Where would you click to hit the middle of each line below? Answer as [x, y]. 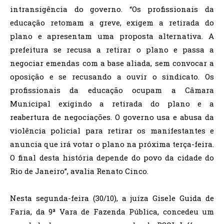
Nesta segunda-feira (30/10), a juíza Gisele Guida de [112, 198]
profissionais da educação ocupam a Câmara [112, 90]
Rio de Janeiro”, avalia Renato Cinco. [79, 171]
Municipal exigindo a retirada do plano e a [112, 103]
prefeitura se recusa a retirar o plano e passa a [112, 49]
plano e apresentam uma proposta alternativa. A [112, 36]
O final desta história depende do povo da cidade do [112, 157]
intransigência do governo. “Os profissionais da [112, 9]
